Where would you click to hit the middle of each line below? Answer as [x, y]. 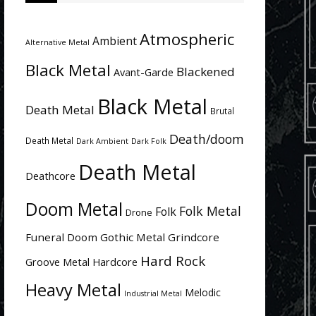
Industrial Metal [153, 293]
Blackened [206, 72]
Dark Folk [149, 141]
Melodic [203, 292]
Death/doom [207, 139]
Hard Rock [173, 261]
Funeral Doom [61, 237]
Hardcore [115, 262]
